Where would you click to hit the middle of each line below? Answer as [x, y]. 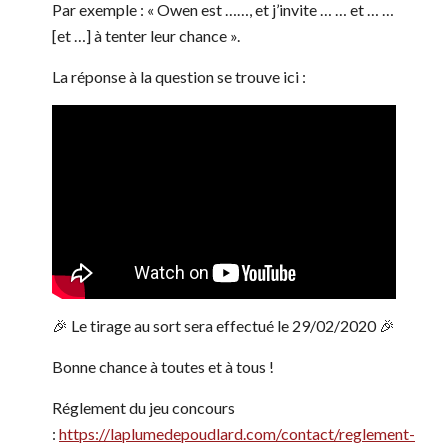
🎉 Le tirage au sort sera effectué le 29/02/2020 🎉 [223, 326]
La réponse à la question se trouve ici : [179, 76]
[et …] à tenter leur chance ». [146, 35]
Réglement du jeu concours [143, 408]
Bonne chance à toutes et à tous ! [163, 367]
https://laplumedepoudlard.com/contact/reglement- [237, 434]
